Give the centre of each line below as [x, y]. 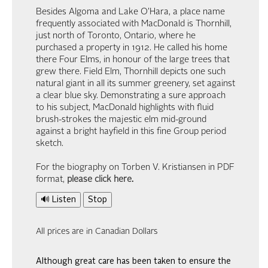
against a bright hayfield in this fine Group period [131, 132]
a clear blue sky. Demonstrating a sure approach [131, 96]
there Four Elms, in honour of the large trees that [133, 60]
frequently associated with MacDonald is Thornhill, [134, 24]
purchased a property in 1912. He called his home [132, 48]
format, [51, 179]
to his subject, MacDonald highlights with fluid [125, 108]
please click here [99, 179]
